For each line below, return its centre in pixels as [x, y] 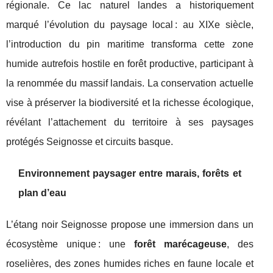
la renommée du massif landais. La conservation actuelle [130, 83]
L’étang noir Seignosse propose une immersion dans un [130, 225]
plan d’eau [42, 193]
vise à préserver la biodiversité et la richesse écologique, [130, 103]
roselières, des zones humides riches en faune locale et [130, 264]
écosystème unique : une [70, 244]
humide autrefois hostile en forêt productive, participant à [130, 64]
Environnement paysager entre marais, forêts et [130, 173]
